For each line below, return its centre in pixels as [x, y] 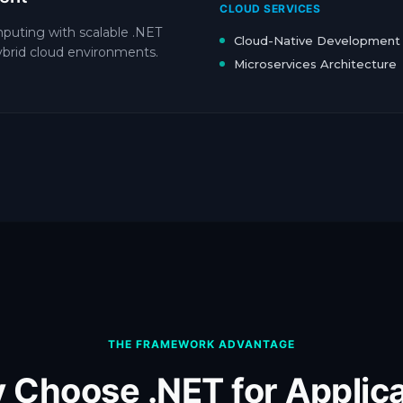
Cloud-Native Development [317, 40]
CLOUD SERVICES [270, 9]
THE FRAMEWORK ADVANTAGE [201, 344]
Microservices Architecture [315, 64]
